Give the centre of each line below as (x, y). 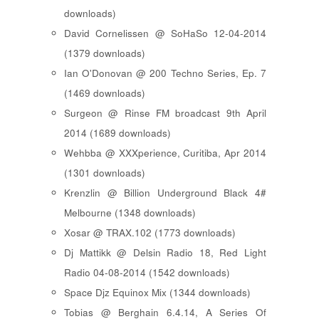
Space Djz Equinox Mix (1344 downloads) (157, 293)
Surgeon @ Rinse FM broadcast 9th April (165, 113)
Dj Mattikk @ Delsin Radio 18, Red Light (165, 253)
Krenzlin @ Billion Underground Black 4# (165, 193)
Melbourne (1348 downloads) (130, 213)
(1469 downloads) (105, 93)
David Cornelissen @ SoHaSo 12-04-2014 (165, 33)
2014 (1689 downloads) (117, 133)
